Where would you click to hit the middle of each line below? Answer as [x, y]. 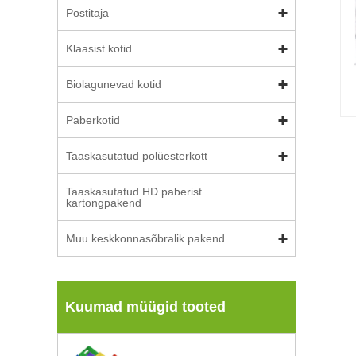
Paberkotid [93, 120]
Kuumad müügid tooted [145, 307]
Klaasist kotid [99, 48]
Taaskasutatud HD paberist [134, 192]
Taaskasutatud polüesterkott [137, 156]
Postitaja [87, 13]
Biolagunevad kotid [114, 84]
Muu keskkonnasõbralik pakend [145, 238]
